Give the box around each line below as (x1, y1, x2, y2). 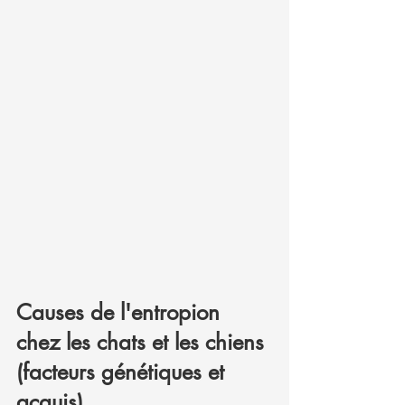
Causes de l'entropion (16, 298, 226, 326)
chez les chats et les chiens (16, 328, 270, 356)
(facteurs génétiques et (16, 358, 231, 386)
